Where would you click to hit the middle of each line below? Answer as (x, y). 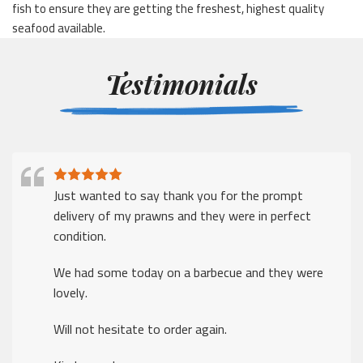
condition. (80, 235)
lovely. (70, 292)
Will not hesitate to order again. (140, 329)
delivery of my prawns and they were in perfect (182, 215)
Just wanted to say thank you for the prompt (178, 195)
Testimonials (181, 83)
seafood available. (59, 28)
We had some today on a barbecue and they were (188, 272)
